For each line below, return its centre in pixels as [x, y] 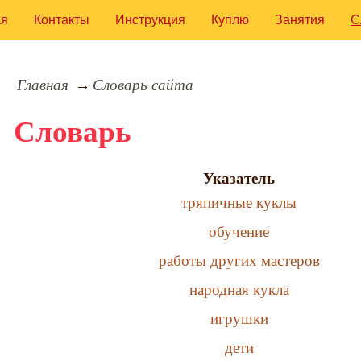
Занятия [300, 20]
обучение [239, 231]
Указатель [239, 178]
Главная [42, 85]
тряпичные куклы [239, 202]
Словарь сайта [143, 85]
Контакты [62, 20]
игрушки [239, 318]
